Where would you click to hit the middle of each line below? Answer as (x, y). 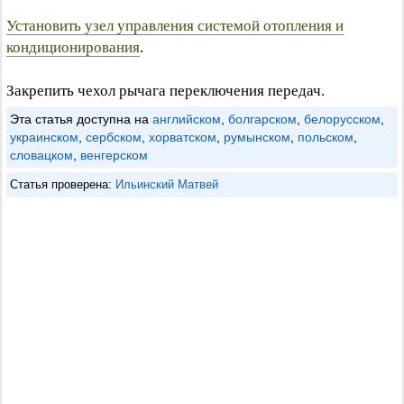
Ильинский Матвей (167, 184)
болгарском (262, 119)
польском (326, 137)
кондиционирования (73, 47)
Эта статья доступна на (81, 119)
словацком (41, 155)
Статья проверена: (63, 184)
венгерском (114, 155)
